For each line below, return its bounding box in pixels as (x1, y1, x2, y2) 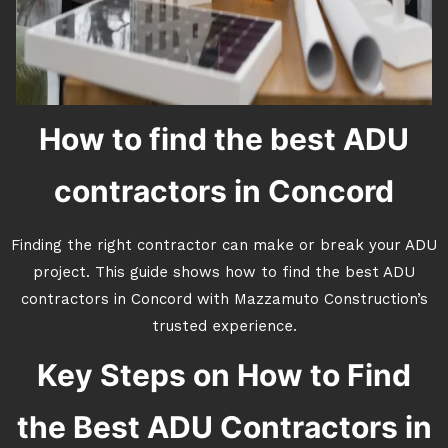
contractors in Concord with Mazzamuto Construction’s (20, 293, 428, 308)
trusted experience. (151, 320, 297, 335)
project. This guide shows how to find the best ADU (33, 266, 415, 281)
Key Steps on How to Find (37, 357, 411, 393)
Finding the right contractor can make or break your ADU (11, 239, 437, 254)
